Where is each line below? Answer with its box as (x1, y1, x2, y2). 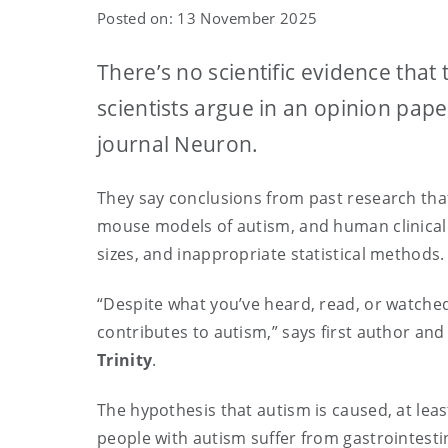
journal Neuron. (97, 130, 259, 158)
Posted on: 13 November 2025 (97, 8, 318, 28)
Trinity (97, 349, 153, 371)
